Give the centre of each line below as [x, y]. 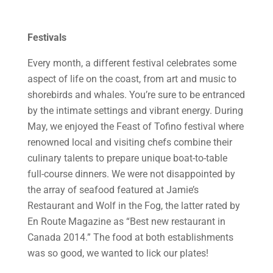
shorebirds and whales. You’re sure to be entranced [136, 95]
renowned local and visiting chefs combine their [129, 142]
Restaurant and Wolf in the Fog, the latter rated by [133, 206]
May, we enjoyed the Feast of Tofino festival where [135, 126]
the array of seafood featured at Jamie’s [113, 190]
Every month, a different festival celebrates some [132, 63]
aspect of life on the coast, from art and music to [132, 79]
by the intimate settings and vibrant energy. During [135, 111]
